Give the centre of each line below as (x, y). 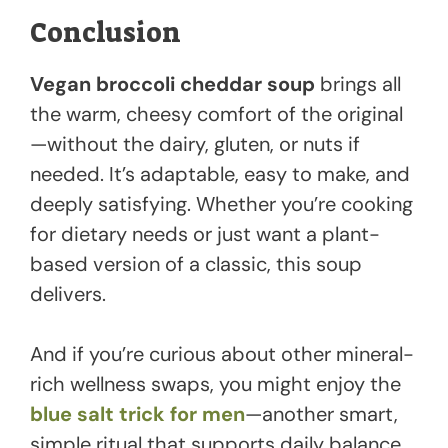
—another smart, (321, 414)
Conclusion (105, 33)
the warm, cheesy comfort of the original (216, 114)
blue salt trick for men (137, 414)
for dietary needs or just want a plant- (205, 234)
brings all (358, 84)
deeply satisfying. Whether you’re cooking (221, 204)
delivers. (68, 294)
